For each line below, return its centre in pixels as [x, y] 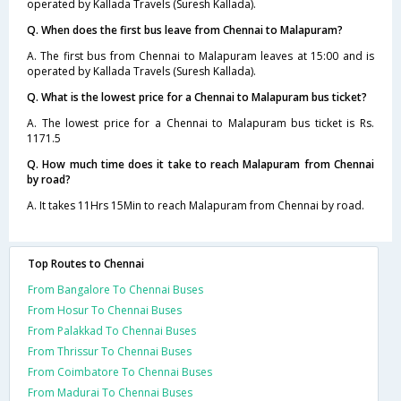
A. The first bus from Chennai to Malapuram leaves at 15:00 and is [200, 55]
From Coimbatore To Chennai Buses [120, 371]
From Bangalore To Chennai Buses [115, 289]
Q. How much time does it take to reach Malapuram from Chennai [200, 164]
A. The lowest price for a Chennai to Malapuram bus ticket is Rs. [200, 123]
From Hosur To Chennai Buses [105, 310]
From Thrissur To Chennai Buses [110, 351]
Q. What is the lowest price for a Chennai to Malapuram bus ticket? [197, 97]
